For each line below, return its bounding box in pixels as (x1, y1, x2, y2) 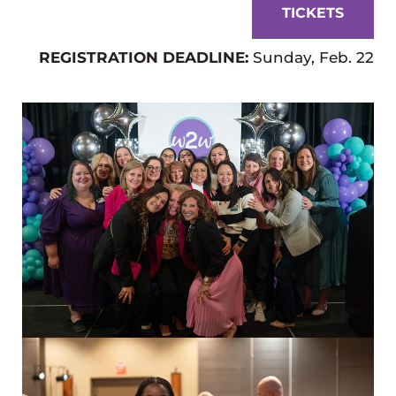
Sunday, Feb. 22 (253, 49, 375, 67)
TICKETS (282, 4, 345, 22)
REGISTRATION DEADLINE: (39, 49, 254, 67)
